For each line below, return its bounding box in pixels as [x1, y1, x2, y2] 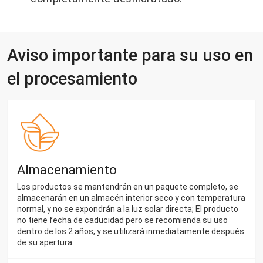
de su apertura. [17, 237, 74, 247]
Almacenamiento [17, 162, 117, 177]
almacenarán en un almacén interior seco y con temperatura [17, 193, 245, 203]
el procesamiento [7, 68, 137, 89]
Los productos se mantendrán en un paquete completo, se [17, 181, 238, 191]
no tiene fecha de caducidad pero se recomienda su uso [17, 215, 228, 225]
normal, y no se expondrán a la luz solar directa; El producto [17, 204, 238, 214]
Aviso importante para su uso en [7, 45, 253, 65]
